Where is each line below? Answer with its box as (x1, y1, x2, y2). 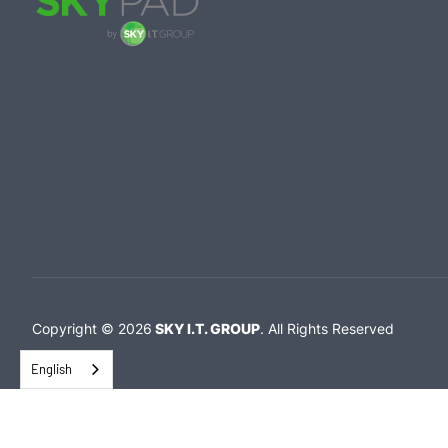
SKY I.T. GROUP (152, 320, 260, 338)
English (31, 361, 72, 377)
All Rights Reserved (268, 320, 394, 338)
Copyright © (32, 320, 118, 338)
